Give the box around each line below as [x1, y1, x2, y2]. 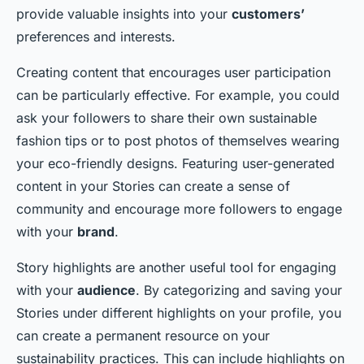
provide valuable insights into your [16, 6, 232, 22]
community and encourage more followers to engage [16, 201, 342, 217]
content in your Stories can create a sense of [16, 178, 290, 194]
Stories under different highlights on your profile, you [16, 305, 341, 321]
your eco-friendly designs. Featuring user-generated [16, 155, 335, 171]
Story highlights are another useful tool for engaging [16, 259, 336, 275]
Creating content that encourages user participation [16, 64, 331, 80]
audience [77, 282, 136, 298]
